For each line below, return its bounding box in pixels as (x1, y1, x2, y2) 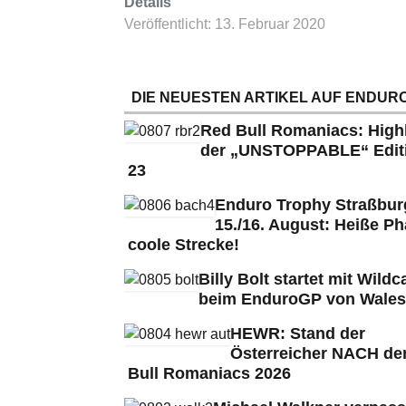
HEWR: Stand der (230, 324, 365, 343)
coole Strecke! (128, 235, 239, 254)
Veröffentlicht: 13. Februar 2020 (124, 15, 325, 32)
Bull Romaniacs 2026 (128, 363, 291, 382)
